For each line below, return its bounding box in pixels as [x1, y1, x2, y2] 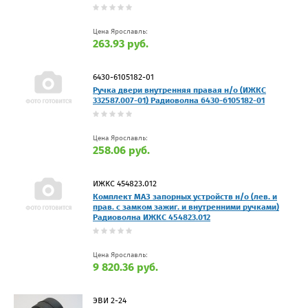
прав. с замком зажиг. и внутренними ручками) [93, 201, 279, 212]
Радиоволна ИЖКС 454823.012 [93, 212, 210, 222]
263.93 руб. [93, 36, 148, 50]
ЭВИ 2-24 [93, 295, 126, 305]
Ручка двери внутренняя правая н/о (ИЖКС [93, 85, 266, 95]
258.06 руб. [93, 143, 150, 157]
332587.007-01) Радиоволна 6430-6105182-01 [93, 95, 265, 105]
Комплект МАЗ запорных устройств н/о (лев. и [93, 191, 277, 201]
